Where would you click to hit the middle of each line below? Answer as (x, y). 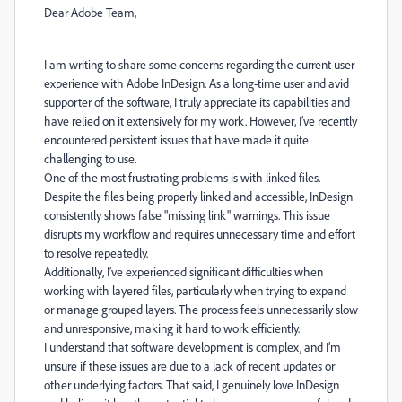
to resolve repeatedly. (96, 253)
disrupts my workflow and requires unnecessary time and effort (200, 234)
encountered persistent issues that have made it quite (176, 140)
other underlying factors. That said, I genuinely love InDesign (192, 385)
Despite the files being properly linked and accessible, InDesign (198, 196)
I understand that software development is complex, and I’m (192, 347)
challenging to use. (90, 158)
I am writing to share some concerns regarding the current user (199, 64)
